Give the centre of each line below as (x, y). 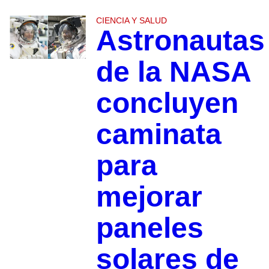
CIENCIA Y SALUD (131, 21)
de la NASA (173, 72)
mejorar (149, 197)
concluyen (167, 103)
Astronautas (180, 41)
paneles (150, 228)
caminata (159, 134)
